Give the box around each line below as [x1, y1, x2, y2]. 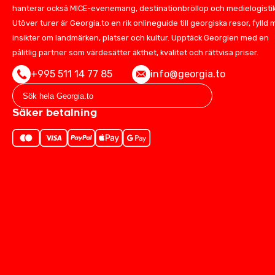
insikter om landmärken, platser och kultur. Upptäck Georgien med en [12, 33, 269, 42]
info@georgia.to [150, 68, 225, 80]
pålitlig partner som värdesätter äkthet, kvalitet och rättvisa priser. [12, 48, 258, 57]
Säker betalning [12, 106, 97, 119]
